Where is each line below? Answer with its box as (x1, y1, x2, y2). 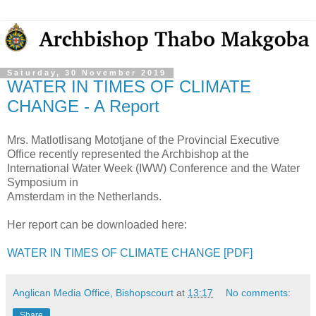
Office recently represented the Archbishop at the (7, 148, 249, 161)
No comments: (226, 287, 291, 299)
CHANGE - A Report (7, 97, 159, 116)
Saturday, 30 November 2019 (7, 68, 166, 78)
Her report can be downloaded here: (7, 219, 187, 231)
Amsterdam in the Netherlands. (7, 190, 162, 203)
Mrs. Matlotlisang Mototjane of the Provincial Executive (7, 134, 279, 147)
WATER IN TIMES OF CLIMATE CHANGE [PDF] (7, 247, 253, 260)
